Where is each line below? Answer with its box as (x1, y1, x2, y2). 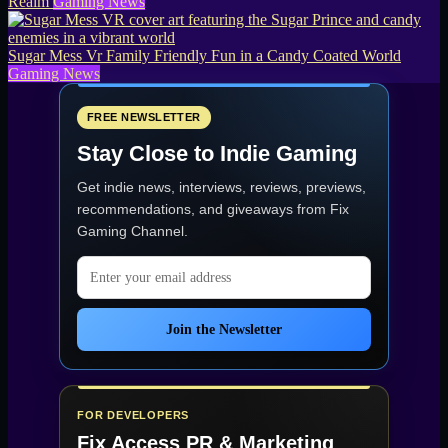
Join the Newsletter (166, 322, 282, 338)
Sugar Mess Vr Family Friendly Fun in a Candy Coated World (8, 47, 401, 65)
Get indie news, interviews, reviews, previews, (77, 179, 366, 196)
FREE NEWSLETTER (87, 111, 201, 124)
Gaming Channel (77, 223, 184, 240)
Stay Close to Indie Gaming (77, 141, 357, 167)
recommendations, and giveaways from (77, 201, 330, 218)
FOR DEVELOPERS (77, 409, 190, 422)
